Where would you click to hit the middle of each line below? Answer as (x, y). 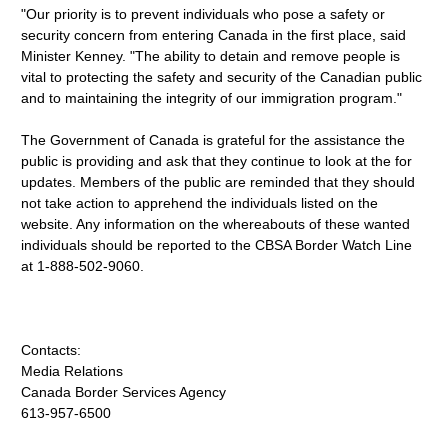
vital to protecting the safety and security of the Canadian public (222, 77)
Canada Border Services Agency (124, 392)
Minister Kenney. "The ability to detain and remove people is (211, 56)
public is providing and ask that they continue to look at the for (217, 161)
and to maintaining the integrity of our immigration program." (212, 98)
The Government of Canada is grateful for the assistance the (213, 140)
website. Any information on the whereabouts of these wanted (216, 224)
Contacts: (51, 350)
